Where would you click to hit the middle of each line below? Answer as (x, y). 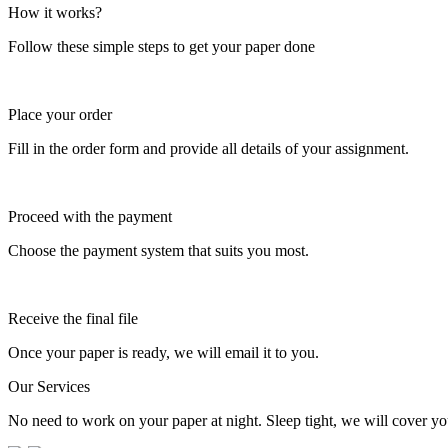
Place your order (60, 114)
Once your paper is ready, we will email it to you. (163, 352)
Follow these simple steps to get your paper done (161, 46)
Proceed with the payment (90, 216)
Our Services (49, 386)
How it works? (55, 12)
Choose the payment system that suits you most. (158, 250)
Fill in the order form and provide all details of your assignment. (208, 148)
